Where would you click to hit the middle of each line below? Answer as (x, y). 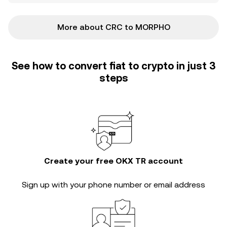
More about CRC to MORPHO (113, 27)
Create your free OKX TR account (113, 161)
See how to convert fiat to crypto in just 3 (113, 66)
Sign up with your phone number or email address (113, 185)
